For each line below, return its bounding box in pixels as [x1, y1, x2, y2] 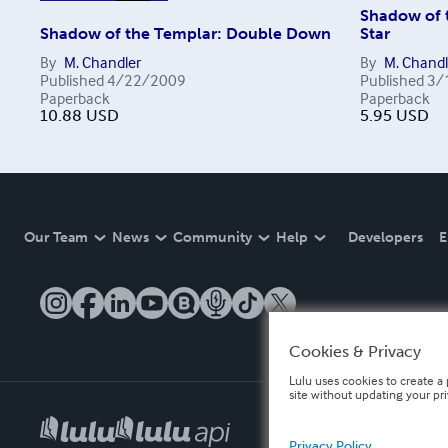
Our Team [24, 229, 88, 246]
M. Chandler [64, 51, 141, 72]
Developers [348, 229, 423, 246]
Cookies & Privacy [288, 341, 421, 361]
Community [173, 229, 252, 246]
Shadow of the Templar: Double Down [40, 23, 331, 43]
